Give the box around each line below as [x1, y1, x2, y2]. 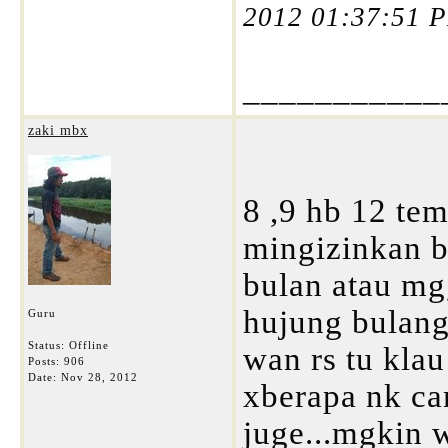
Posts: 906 [28, 355, 85, 367]
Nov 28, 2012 [61, 371, 138, 383]
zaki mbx [28, 123, 88, 138]
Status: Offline [28, 339, 109, 351]
